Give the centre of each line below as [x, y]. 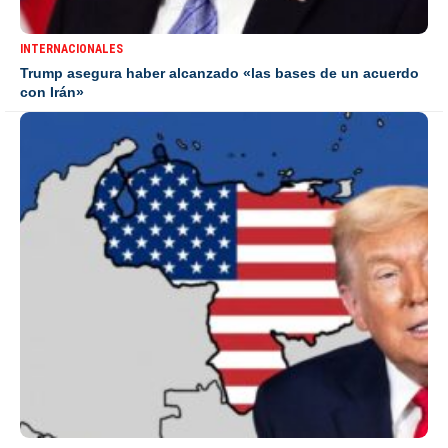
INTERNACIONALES [71, 49]
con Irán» [52, 92]
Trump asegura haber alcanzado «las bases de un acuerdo [219, 73]
